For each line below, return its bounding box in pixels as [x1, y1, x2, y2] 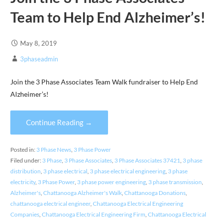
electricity [10, 178, 35, 186]
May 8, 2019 [20, 39, 57, 48]
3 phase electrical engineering [89, 167, 165, 175]
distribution [10, 167, 41, 175]
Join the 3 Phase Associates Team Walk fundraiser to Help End [10, 77, 198, 86]
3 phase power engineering [77, 178, 146, 186]
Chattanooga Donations [124, 189, 186, 197]
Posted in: [10, 146, 36, 154]
